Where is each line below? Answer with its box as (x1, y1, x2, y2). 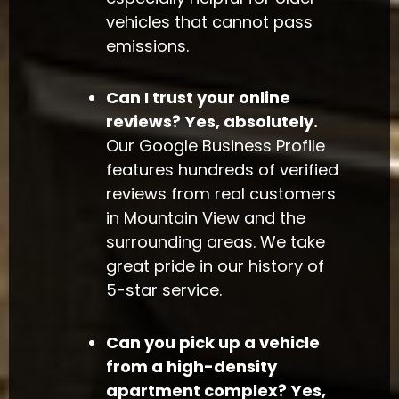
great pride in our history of (106, 255, 325, 278)
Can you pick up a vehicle (106, 330, 321, 354)
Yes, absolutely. (185, 110, 319, 134)
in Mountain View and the (106, 207, 306, 230)
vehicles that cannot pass (106, 10, 313, 33)
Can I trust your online (106, 86, 291, 110)
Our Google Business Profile (106, 134, 326, 158)
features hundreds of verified (106, 159, 339, 182)
